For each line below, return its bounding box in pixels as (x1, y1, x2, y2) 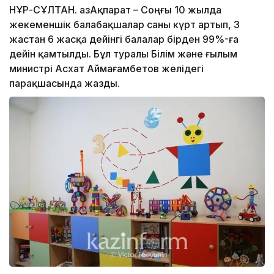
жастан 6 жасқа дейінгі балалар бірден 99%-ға (9, 33, 239, 46)
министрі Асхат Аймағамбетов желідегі (9, 62, 204, 75)
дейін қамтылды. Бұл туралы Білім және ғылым (9, 48, 237, 61)
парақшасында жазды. (9, 77, 120, 90)
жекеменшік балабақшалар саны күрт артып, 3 (9, 18, 240, 31)
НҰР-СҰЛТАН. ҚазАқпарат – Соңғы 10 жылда (9, 4, 221, 17)
